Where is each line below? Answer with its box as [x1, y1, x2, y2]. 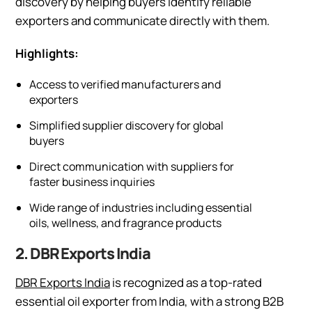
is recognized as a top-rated [110, 274, 262, 290]
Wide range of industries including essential [29, 199, 252, 215]
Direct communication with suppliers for [29, 158, 234, 174]
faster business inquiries [29, 173, 155, 189]
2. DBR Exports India [15, 242, 150, 264]
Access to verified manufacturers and [29, 76, 221, 92]
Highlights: [15, 45, 79, 61]
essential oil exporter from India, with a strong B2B [15, 292, 283, 309]
